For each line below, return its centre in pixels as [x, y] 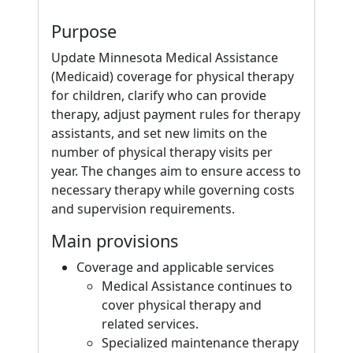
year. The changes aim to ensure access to [176, 171]
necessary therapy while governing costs [173, 190]
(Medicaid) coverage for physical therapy [173, 76]
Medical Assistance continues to [197, 286]
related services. [150, 324]
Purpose [84, 31]
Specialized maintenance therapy [200, 343]
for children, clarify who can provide [159, 95]
